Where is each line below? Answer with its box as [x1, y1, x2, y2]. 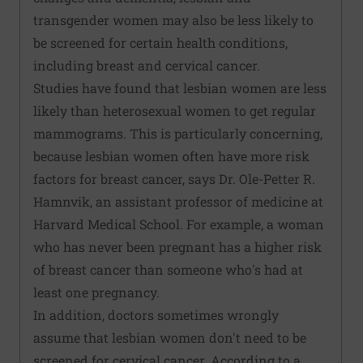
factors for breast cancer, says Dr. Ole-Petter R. [33, 169, 315, 187]
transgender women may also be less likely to [33, 11, 314, 28]
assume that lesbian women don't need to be [33, 328, 306, 346]
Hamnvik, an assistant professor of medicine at [33, 192, 323, 210]
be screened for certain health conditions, [33, 33, 288, 51]
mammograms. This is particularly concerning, [33, 124, 322, 142]
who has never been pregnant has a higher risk [33, 237, 322, 255]
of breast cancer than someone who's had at [33, 260, 303, 278]
